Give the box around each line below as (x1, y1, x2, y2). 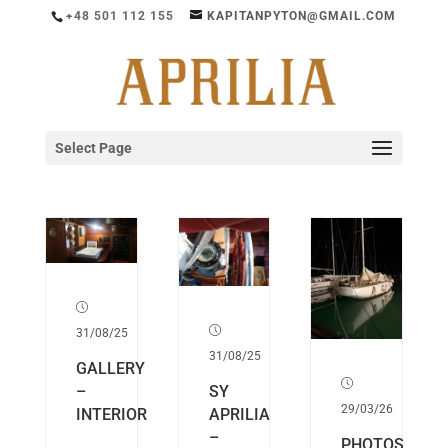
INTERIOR (75, 405, 147, 425)
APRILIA (208, 405, 270, 425)
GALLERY (75, 359, 145, 379)
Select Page (54, 140, 132, 156)
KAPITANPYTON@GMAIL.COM (207, 9, 397, 23)
